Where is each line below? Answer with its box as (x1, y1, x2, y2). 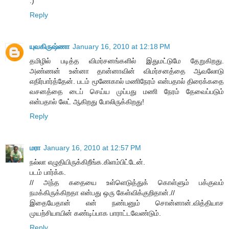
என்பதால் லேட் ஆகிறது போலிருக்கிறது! (30, 97, 144, 106)
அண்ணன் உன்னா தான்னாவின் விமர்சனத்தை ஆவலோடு (30, 66, 224, 75)
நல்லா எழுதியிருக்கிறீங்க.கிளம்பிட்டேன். (30, 157, 145, 166)
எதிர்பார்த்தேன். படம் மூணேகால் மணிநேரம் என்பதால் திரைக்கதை (30, 77, 224, 85)
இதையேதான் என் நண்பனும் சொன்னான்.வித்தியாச (30, 198, 224, 207)
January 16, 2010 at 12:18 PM (73, 42, 170, 51)
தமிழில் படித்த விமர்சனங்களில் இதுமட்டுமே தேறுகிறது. (30, 56, 224, 65)
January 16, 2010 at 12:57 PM (43, 143, 141, 152)
